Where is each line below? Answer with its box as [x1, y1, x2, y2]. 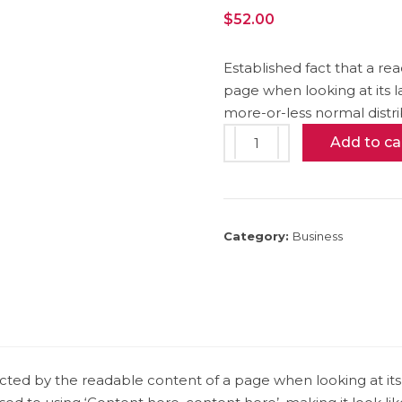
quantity [233, 196, 291, 213]
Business [293, 228, 343, 243]
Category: [223, 228, 293, 243]
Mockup [233, 173, 289, 190]
